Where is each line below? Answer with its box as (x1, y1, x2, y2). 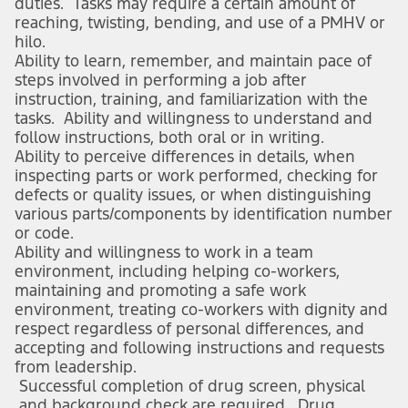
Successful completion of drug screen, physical (19, 376, 365, 397)
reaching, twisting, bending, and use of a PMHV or (15, 13, 385, 34)
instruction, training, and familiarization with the (15, 89, 368, 110)
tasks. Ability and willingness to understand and (15, 108, 372, 129)
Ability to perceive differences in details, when (15, 147, 355, 168)
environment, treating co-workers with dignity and (15, 300, 388, 321)
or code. (15, 223, 78, 244)
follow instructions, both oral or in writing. (15, 127, 329, 148)
